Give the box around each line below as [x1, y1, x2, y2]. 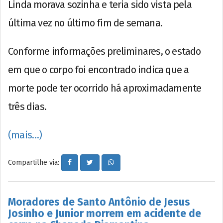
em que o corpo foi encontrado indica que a [8, 63, 189, 76]
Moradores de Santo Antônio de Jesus [8, 195, 190, 209]
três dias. [8, 100, 46, 112]
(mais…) [8, 128, 42, 141]
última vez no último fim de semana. [8, 16, 162, 29]
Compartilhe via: [8, 158, 61, 167]
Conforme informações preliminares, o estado [8, 45, 201, 57]
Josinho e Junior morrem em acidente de [8, 207, 201, 220]
